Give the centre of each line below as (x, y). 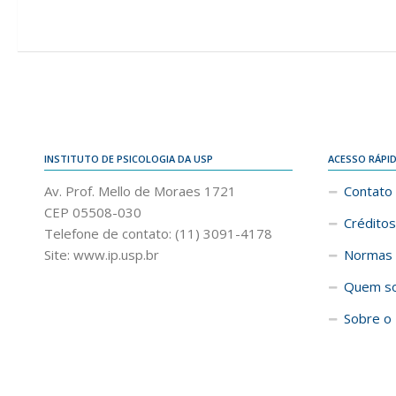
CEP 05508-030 (93, 213)
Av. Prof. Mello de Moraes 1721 (140, 191)
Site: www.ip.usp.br (102, 255)
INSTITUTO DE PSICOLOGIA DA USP (129, 159)
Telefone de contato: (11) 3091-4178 (158, 234)
